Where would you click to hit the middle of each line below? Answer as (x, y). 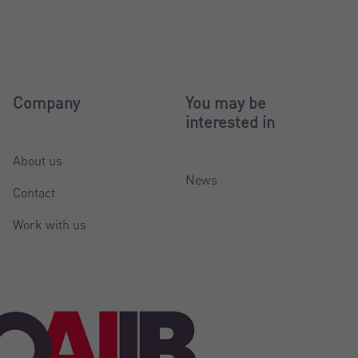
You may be (225, 102)
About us (37, 160)
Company (46, 102)
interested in (230, 121)
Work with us (49, 224)
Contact (34, 192)
